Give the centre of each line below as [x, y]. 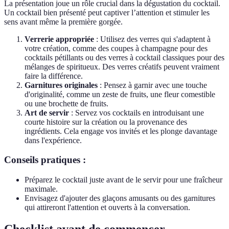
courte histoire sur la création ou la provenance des [106, 122]
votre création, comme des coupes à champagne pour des [116, 48]
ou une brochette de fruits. [66, 103]
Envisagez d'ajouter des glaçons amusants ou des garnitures [120, 198]
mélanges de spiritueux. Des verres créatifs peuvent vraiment [122, 66]
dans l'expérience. [53, 140]
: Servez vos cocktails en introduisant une [136, 112]
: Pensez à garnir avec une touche [152, 85]
